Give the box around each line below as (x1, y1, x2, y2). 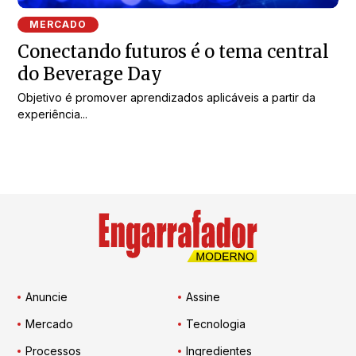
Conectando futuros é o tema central (17, 41, 330, 64)
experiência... (17, 107, 88, 122)
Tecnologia (186, 316, 246, 331)
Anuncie (25, 289, 68, 304)
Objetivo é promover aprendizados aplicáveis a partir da (17, 91, 316, 105)
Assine (186, 289, 220, 304)
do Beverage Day (17, 63, 163, 86)
